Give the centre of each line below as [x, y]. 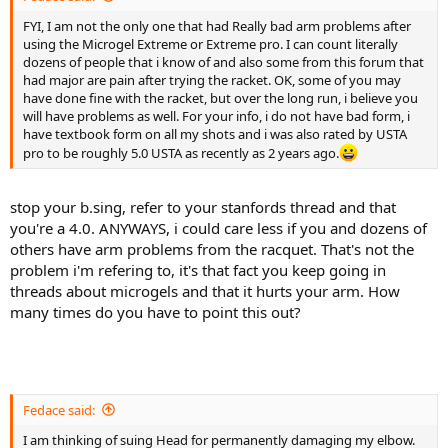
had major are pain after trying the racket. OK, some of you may [212, 79]
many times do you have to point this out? [155, 312]
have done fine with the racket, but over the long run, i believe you [220, 97]
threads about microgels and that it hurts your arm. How [205, 291]
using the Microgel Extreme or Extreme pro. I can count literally [210, 43]
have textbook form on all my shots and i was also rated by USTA [215, 133]
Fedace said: [59, 409]
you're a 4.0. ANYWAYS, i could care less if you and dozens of [218, 228]
